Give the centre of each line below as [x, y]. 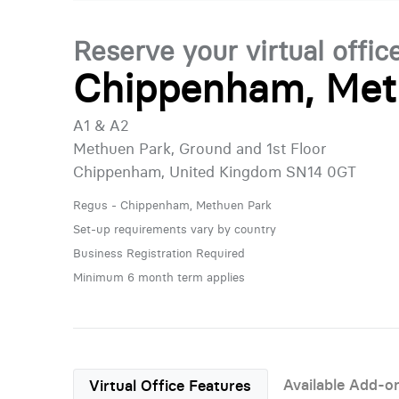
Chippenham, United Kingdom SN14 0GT [214, 171]
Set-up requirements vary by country [174, 228]
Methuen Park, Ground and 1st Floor [199, 148]
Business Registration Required [159, 252]
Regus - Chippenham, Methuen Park [172, 204]
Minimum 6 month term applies [159, 277]
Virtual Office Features [171, 385]
